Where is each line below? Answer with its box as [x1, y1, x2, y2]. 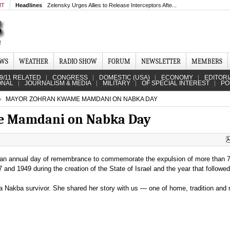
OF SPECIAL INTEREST [142, 80, 209, 87]
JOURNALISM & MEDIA [25, 80, 91, 87]
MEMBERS [191, 57, 222, 65]
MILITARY [103, 80, 130, 87]
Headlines [15, 2, 42, 8]
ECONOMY [161, 74, 193, 81]
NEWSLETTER [141, 57, 181, 65]
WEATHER [19, 57, 48, 65]
